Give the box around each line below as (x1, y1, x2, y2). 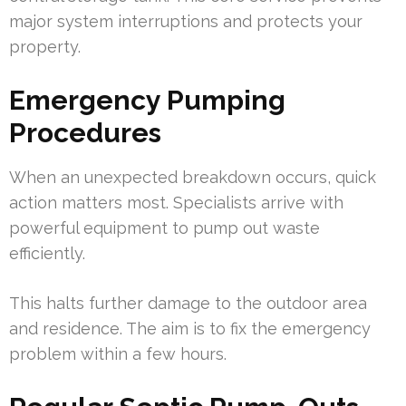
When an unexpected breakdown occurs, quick (9, 168, 376, 188)
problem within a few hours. (9, 344, 227, 364)
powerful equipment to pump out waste (9, 218, 320, 238)
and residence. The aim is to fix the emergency (9, 319, 371, 339)
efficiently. (9, 244, 85, 264)
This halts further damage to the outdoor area (9, 294, 367, 314)
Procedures (9, 117, 161, 150)
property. (9, 37, 81, 57)
